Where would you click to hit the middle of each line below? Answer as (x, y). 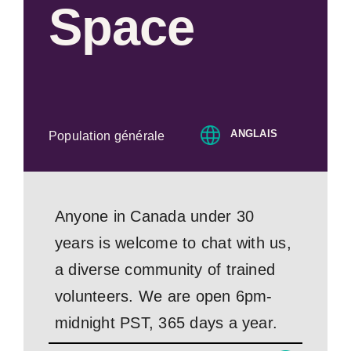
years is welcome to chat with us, (173, 243)
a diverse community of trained (165, 270)
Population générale (107, 136)
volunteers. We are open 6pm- (164, 296)
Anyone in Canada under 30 (155, 216)
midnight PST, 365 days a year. (166, 323)
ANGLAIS (254, 134)
